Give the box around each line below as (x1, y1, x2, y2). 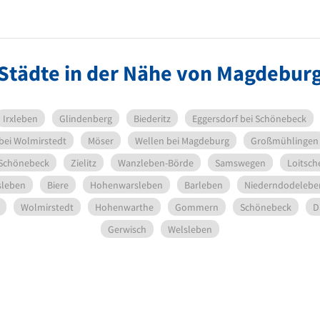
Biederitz (133, 111, 171, 125)
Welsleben (168, 222, 212, 236)
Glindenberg (59, 111, 112, 125)
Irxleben (2, 111, 38, 125)
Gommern (174, 200, 219, 214)
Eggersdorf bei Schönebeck (191, 111, 306, 125)
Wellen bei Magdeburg (135, 134, 229, 147)
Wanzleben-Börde (118, 156, 194, 169)
